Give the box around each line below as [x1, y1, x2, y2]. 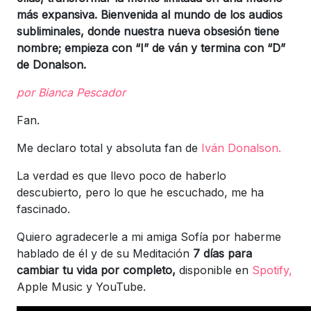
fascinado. [17, 201, 70, 216]
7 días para [193, 246, 252, 260]
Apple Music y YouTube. [17, 279, 146, 294]
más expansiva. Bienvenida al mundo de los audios [17, 7, 283, 22]
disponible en [176, 262, 252, 277]
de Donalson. [17, 57, 93, 72]
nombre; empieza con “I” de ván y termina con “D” [17, 40, 285, 55]
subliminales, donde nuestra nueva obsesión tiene [17, 24, 279, 38]
